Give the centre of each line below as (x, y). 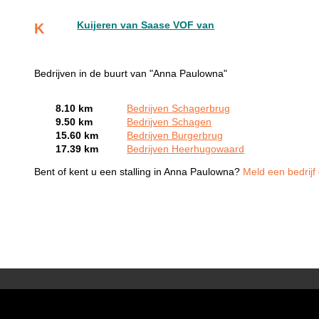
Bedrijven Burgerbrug (175, 135)
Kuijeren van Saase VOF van (146, 25)
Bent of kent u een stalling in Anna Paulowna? (139, 172)
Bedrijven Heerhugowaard (186, 149)
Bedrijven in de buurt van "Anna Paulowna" (131, 73)
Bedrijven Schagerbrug (179, 108)
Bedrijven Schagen (169, 122)
